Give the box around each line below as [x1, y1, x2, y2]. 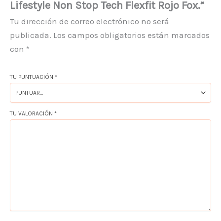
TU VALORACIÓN [10, 110, 54, 117]
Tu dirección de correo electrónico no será [10, 16, 169, 26]
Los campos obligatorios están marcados [53, 30, 210, 40]
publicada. [10, 30, 51, 40]
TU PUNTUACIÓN [10, 73, 55, 80]
